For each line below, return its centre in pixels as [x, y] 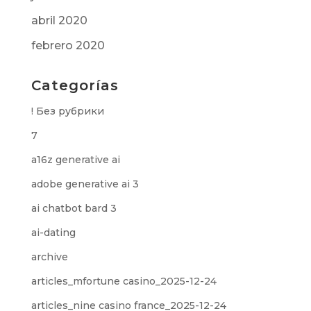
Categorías [75, 85]
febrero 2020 [68, 45]
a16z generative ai [75, 160]
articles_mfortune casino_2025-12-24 [124, 281]
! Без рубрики [67, 111]
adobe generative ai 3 [85, 184]
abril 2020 [59, 20]
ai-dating [53, 233]
